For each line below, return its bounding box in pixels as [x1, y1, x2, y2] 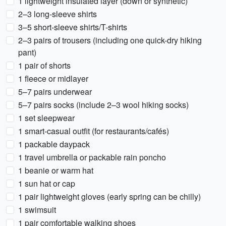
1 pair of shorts [18, 60, 71, 71]
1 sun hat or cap [18, 178, 75, 189]
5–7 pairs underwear [18, 86, 92, 97]
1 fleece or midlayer [18, 73, 88, 84]
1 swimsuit [18, 204, 56, 215]
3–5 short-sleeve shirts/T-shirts [18, 21, 127, 33]
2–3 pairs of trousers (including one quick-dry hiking [18, 34, 202, 46]
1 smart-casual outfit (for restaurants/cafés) [18, 125, 169, 137]
